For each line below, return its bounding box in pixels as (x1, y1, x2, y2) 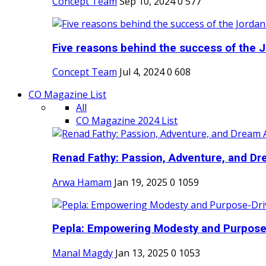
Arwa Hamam (52, 175, 112, 189)
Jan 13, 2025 (115, 246, 169, 260)
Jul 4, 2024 (119, 65, 164, 79)
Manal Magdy (52, 246, 113, 260)
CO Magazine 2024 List (76, 114, 178, 128)
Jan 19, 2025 (114, 175, 167, 189)
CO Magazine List (28, 88, 106, 102)
